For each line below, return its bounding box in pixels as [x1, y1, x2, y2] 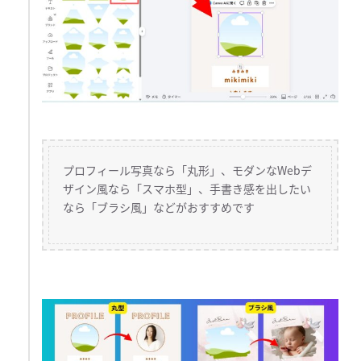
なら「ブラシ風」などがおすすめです [63, 198, 255, 215]
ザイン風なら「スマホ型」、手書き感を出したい [63, 180, 312, 197]
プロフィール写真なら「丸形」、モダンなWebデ [63, 161, 313, 178]
